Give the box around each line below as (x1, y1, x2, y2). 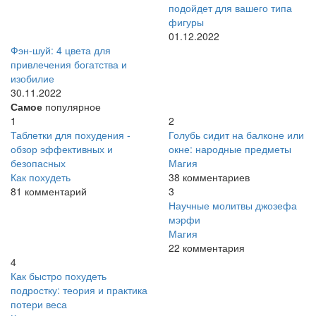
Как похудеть (11, 170, 71, 185)
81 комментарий (11, 184, 87, 199)
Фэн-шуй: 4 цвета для (11, 43, 111, 58)
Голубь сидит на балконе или (169, 128, 304, 142)
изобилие (11, 71, 54, 86)
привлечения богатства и (11, 57, 127, 72)
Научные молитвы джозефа (169, 198, 297, 213)
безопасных (11, 156, 66, 171)
